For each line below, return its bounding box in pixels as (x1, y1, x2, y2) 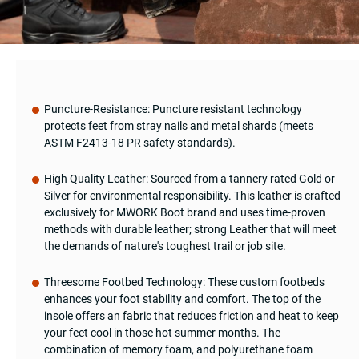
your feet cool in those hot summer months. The (44, 325, 280, 339)
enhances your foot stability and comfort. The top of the (44, 292, 321, 305)
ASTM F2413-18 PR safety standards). (44, 135, 236, 149)
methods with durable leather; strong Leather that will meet (44, 222, 337, 236)
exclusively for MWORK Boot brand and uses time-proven (44, 205, 325, 219)
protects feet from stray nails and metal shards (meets (44, 119, 313, 132)
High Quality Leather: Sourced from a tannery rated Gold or (44, 171, 335, 185)
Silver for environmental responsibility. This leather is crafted (44, 188, 341, 202)
